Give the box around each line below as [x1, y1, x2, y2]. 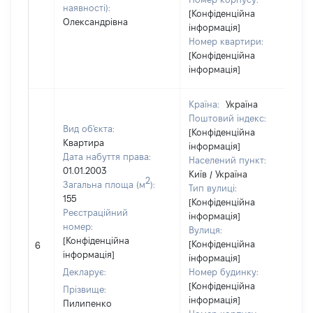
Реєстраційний [63, 208, 128, 217]
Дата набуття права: [63, 152, 151, 161]
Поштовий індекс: [189, 113, 266, 123]
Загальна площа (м [63, 180, 145, 189]
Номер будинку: [189, 267, 259, 277]
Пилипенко [63, 298, 112, 308]
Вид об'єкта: [63, 124, 115, 133]
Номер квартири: [189, 36, 263, 46]
